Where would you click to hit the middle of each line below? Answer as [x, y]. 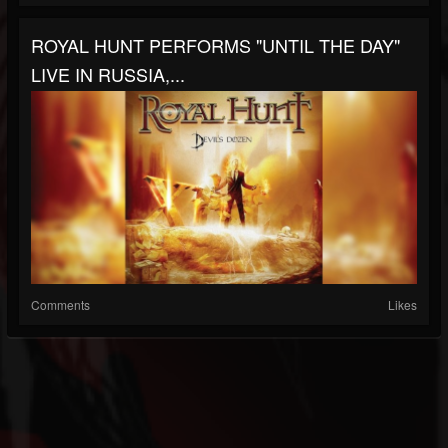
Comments [60, 304]
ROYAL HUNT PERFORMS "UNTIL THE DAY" [215, 45]
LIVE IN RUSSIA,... [108, 74]
